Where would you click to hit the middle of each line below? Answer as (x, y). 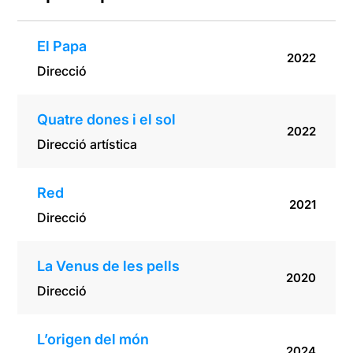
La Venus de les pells (109, 266)
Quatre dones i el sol (107, 120)
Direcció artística (87, 145)
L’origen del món (93, 340)
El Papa (62, 46)
